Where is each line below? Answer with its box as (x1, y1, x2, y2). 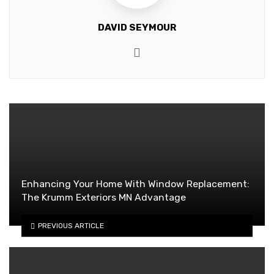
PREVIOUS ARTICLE (37, 221, 104, 230)
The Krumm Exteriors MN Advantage (21, 191, 186, 204)
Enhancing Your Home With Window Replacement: (21, 178, 250, 190)
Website (140, 44, 184, 59)
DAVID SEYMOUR (98, 22, 176, 34)
